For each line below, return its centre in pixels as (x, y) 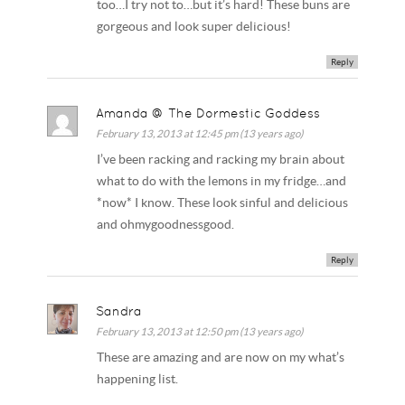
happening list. (138, 379)
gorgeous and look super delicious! (194, 27)
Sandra (119, 311)
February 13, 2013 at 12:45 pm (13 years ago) (200, 133)
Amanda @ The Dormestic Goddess (208, 113)
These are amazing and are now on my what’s (221, 357)
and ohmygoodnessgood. (166, 224)
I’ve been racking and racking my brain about (221, 159)
